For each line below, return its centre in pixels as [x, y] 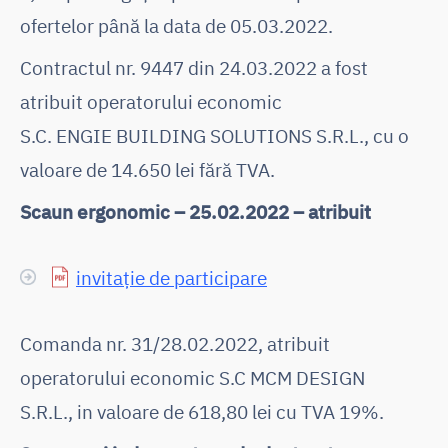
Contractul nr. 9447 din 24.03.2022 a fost [194, 67]
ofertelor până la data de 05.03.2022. [176, 25]
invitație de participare [171, 277]
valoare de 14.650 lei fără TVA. [147, 169]
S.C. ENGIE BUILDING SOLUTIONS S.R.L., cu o [214, 135]
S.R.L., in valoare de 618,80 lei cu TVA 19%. [202, 411]
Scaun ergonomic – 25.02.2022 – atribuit [195, 211]
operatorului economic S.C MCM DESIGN [192, 377]
